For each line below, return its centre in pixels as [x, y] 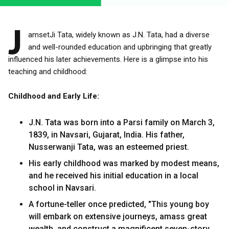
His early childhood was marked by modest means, [124, 163]
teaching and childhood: [48, 72]
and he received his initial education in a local [113, 176]
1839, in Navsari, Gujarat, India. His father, [107, 135]
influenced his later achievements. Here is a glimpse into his [108, 59]
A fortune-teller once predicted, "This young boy [119, 204]
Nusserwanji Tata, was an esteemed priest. [109, 147]
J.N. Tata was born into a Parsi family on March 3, [122, 122]
